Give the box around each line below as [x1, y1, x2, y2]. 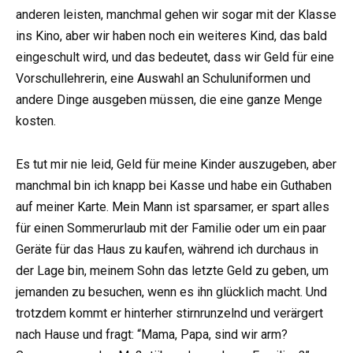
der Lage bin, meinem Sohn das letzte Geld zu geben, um [16, 262, 329, 278]
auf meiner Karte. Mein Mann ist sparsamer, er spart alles [16, 199, 329, 214]
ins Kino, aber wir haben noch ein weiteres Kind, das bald [16, 28, 327, 44]
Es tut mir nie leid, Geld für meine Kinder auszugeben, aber [16, 156, 336, 172]
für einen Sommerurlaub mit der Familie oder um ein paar [16, 220, 326, 236]
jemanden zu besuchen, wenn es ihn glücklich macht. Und [16, 284, 327, 299]
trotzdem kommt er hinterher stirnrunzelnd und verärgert [16, 305, 323, 321]
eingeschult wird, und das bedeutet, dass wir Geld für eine [16, 50, 334, 65]
